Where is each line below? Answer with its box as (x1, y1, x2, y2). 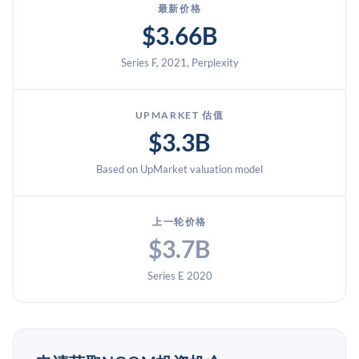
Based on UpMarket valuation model (96, 163, 263, 175)
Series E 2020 (147, 269, 212, 282)
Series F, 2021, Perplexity (120, 56, 239, 69)
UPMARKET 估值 (135, 109, 224, 121)
